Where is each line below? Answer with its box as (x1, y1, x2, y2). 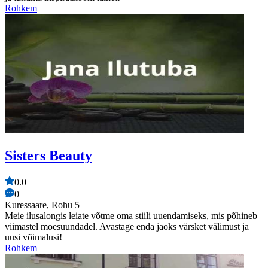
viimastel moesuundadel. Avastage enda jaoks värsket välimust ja (5, 221, 249, 232)
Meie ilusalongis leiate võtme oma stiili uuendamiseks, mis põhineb (5, 210, 257, 221)
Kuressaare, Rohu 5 (5, 199, 80, 210)
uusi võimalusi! (5, 232, 62, 242)
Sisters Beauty (5, 147, 92, 163)
